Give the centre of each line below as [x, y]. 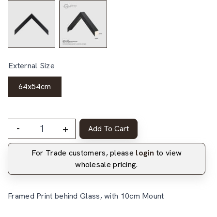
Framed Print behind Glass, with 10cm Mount [86, 196]
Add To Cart [108, 128]
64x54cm [35, 86]
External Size [31, 65]
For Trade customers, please [84, 153]
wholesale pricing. [107, 164]
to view [168, 153]
